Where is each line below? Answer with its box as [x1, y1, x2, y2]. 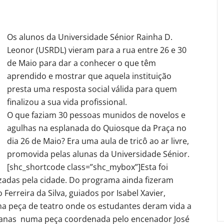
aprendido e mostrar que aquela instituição [7, 70, 171, 81]
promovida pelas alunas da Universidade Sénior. [7, 148, 189, 159]
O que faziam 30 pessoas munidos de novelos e [7, 109, 185, 120]
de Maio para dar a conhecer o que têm [7, 57, 156, 68]
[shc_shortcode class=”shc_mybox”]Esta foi [7, 161, 168, 172]
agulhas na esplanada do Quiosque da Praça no [7, 122, 186, 133]
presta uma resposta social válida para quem [7, 83, 177, 94]
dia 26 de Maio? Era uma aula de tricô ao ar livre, [7, 135, 189, 146]
